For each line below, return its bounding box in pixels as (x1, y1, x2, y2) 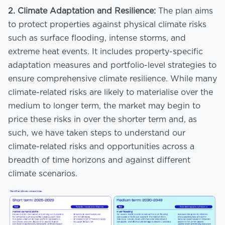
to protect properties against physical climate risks (8, 21, 206, 29)
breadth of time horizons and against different (8, 156, 190, 165)
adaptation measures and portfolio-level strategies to (8, 61, 216, 70)
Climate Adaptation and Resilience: (18, 7, 156, 16)
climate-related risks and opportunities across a (8, 143, 194, 151)
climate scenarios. (8, 170, 77, 178)
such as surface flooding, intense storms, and (8, 34, 186, 43)
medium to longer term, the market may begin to (8, 102, 200, 110)
